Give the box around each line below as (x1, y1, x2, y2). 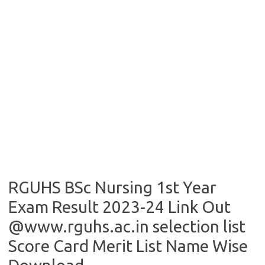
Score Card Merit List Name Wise (8, 237, 248, 255)
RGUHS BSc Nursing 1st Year (8, 178, 216, 196)
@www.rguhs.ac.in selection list (8, 217, 245, 235)
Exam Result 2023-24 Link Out (8, 198, 231, 216)
